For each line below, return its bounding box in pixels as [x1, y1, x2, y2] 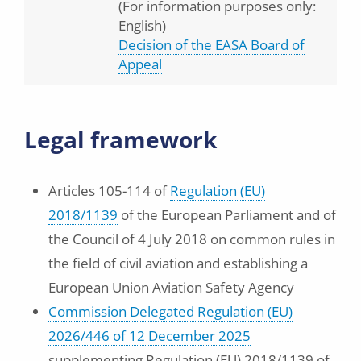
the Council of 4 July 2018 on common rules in [48, 230, 335, 248]
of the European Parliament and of [118, 205, 336, 224]
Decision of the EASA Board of [118, 35, 305, 54]
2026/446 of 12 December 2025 [48, 326, 251, 345]
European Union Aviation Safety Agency [48, 278, 294, 297]
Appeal [118, 55, 162, 73]
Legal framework [24, 124, 217, 155]
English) [118, 16, 166, 35]
